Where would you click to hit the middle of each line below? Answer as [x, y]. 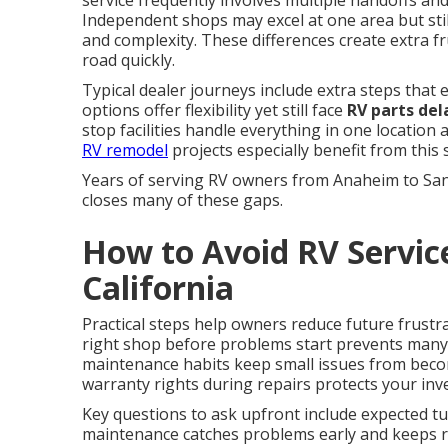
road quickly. [128, 60]
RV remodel [125, 150]
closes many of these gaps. [182, 200]
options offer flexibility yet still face [214, 110]
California [158, 287]
